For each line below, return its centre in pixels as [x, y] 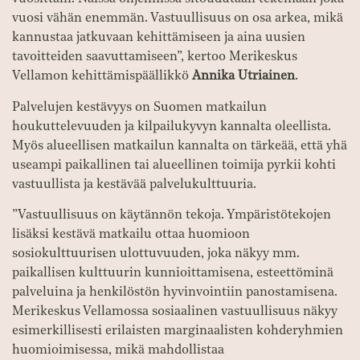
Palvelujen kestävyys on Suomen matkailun [139, 107]
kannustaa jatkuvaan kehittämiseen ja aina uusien [159, 38]
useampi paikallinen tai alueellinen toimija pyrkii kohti [174, 165]
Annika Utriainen [243, 77]
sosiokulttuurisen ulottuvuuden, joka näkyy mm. [156, 254]
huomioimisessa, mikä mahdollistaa [118, 351]
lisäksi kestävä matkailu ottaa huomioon [131, 235]
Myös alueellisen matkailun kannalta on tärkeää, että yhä [180, 146]
